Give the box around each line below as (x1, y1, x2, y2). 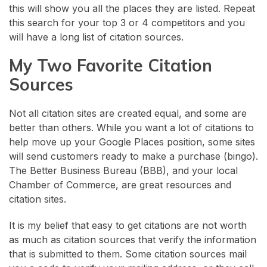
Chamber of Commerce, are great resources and (9, 178, 231, 191)
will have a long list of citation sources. (9, 30, 184, 43)
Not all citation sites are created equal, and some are (9, 107, 247, 119)
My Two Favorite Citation (9, 54, 212, 76)
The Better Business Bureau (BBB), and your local (9, 164, 238, 176)
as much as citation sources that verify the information (9, 233, 256, 246)
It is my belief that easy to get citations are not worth (9, 219, 247, 231)
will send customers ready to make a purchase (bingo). (9, 150, 258, 162)
